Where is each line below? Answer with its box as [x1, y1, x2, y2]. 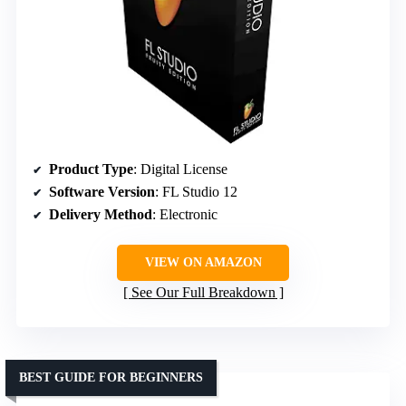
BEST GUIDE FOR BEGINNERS [19, 371, 203, 385]
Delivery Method [49, 207, 152, 223]
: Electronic [152, 207, 217, 223]
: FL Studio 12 [155, 184, 237, 200]
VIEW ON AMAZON [144, 256, 262, 270]
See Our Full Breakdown [130, 285, 275, 301]
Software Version [49, 184, 155, 200]
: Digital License [133, 161, 227, 178]
